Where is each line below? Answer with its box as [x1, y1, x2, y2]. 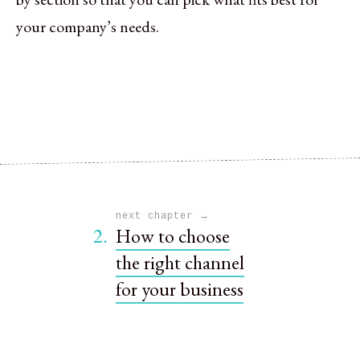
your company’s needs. [16, 15, 159, 37]
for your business [116, 276, 243, 301]
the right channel [116, 249, 244, 275]
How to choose [116, 223, 230, 248]
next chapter [116, 210, 199, 222]
